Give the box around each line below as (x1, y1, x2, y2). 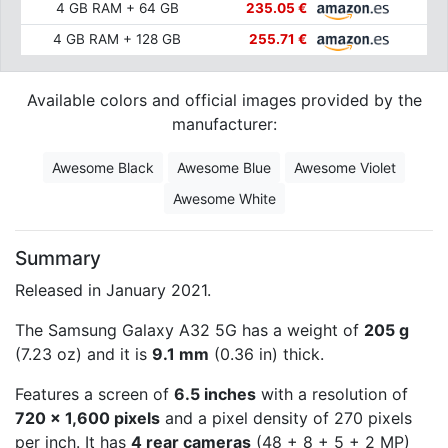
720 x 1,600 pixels (15, 408, 160, 428)
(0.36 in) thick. (209, 344, 324, 364)
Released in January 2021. (15, 280, 211, 300)
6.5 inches (174, 384, 256, 404)
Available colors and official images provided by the (26, 90, 422, 110)
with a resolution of (256, 384, 408, 404)
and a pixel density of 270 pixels (160, 408, 412, 428)
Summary (15, 246, 101, 270)
